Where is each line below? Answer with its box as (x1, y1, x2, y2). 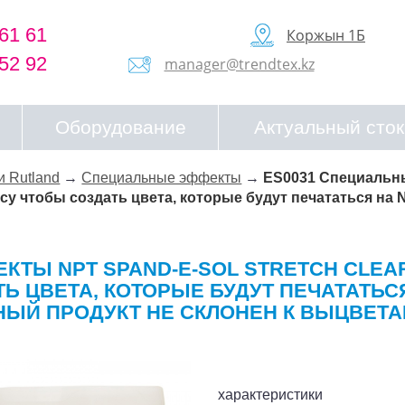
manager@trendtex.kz (164, 54, 315, 75)
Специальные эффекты (81, 170, 242, 185)
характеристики (218, 387, 324, 403)
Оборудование (54, 117, 186, 137)
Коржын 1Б (287, 25, 365, 46)
